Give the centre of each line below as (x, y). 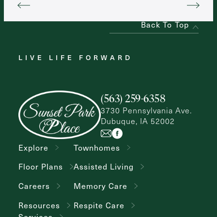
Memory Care (101, 186)
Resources (39, 205)
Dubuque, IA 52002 (138, 121)
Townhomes (97, 147)
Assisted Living (104, 167)
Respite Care (99, 205)
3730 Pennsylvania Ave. (146, 110)
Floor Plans (41, 167)
